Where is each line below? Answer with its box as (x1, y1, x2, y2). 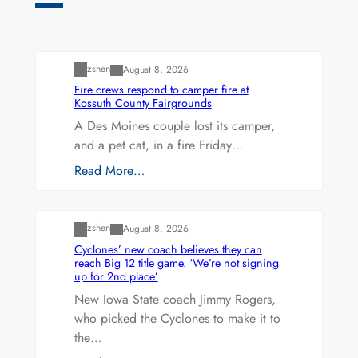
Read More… (74, 161, 145, 181)
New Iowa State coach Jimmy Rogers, (74, 289, 276, 308)
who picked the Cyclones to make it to (74, 308, 280, 328)
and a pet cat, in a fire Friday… (74, 136, 243, 155)
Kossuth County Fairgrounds (74, 95, 212, 112)
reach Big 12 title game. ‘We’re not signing (74, 254, 279, 271)
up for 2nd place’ (74, 268, 158, 284)
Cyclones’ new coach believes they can (74, 241, 262, 257)
